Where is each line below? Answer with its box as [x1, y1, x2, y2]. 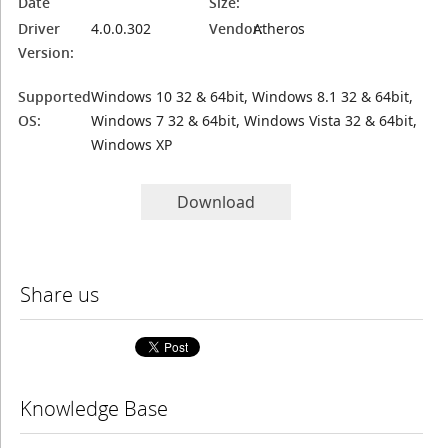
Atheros [253, 19, 306, 38]
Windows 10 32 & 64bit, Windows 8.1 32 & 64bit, [91, 87, 414, 106]
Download [177, 191, 256, 213]
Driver [18, 19, 61, 38]
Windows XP [91, 135, 173, 154]
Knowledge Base [19, 395, 168, 422]
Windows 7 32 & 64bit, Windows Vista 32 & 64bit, [91, 111, 418, 130]
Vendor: [209, 19, 264, 38]
